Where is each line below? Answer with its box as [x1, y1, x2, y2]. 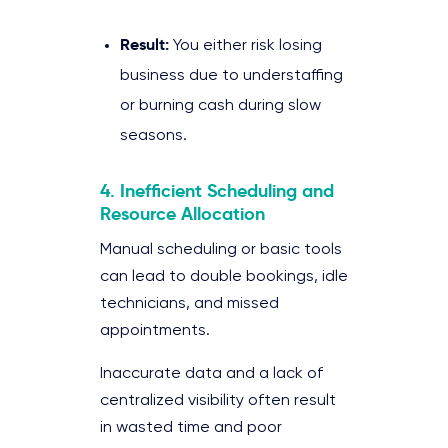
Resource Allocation [100, 201, 265, 225]
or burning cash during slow [120, 97, 321, 114]
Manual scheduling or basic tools [100, 241, 342, 258]
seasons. [120, 127, 187, 144]
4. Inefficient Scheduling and [100, 178, 334, 202]
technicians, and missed [100, 295, 279, 312]
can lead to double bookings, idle [100, 268, 348, 285]
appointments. [100, 322, 210, 339]
